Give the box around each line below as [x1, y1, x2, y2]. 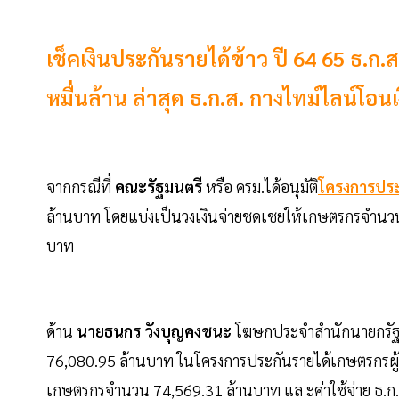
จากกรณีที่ [46, 176, 111, 198]
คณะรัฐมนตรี [111, 176, 206, 198]
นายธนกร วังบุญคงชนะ [77, 321, 235, 342]
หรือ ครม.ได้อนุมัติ [206, 176, 318, 198]
